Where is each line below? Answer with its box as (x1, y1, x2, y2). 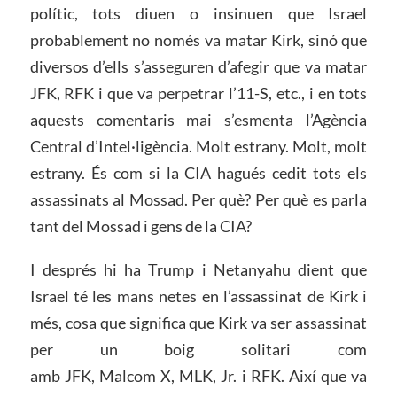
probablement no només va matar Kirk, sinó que (29, 29, 368, 50)
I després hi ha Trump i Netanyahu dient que (29, 260, 368, 280)
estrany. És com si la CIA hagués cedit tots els (29, 162, 368, 183)
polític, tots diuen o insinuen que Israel (29, 3, 368, 23)
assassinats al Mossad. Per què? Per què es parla (29, 189, 368, 209)
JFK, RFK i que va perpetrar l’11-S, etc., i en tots (29, 82, 368, 103)
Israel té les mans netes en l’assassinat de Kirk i (29, 286, 368, 307)
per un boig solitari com (29, 339, 368, 360)
